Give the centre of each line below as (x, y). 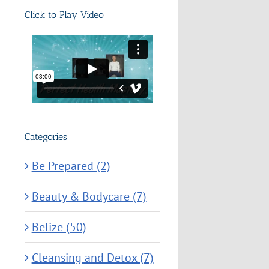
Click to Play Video (64, 14)
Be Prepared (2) (71, 166)
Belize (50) (59, 227)
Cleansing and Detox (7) (92, 258)
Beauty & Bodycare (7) (89, 197)
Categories (46, 136)
